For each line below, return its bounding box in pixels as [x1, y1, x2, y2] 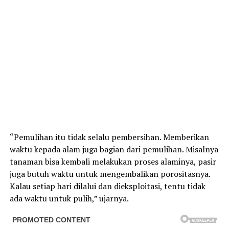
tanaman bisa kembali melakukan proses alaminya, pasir [9, 156, 216, 168]
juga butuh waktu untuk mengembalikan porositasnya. [9, 168, 210, 180]
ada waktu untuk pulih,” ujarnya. [9, 193, 129, 204]
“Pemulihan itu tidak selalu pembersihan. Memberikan [9, 131, 209, 143]
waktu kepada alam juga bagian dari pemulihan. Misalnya [9, 144, 218, 155]
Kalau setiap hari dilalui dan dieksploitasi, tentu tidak [9, 180, 205, 192]
